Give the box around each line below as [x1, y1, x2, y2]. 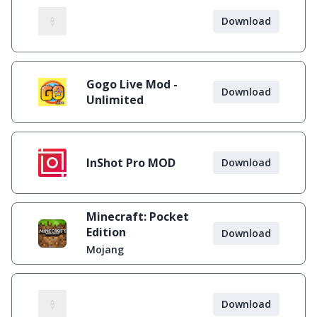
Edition [86, 224, 126, 240]
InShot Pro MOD [86, 155, 175, 171]
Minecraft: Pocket [86, 209, 189, 224]
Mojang [86, 243, 124, 256]
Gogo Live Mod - [86, 76, 178, 92]
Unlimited [86, 92, 144, 108]
